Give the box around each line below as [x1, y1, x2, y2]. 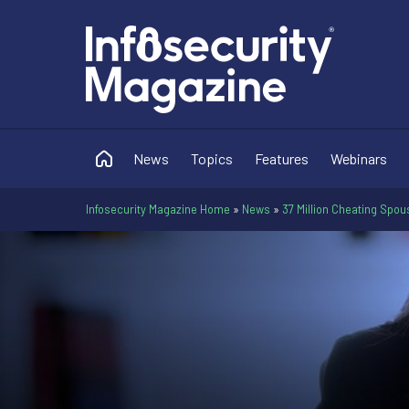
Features [255, 150, 309, 167]
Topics [191, 150, 233, 167]
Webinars [330, 150, 387, 167]
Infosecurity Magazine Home [86, 202, 230, 216]
